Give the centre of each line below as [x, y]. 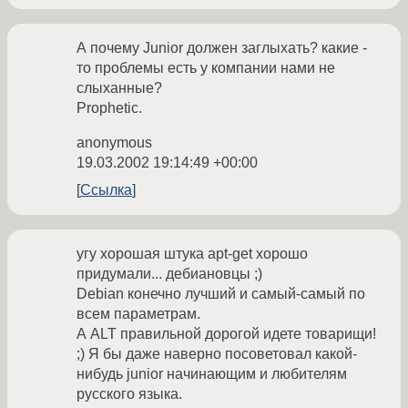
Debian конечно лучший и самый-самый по [221, 294]
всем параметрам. [138, 314]
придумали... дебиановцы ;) [169, 274]
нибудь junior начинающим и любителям [212, 374]
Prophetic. [109, 108]
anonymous [114, 143]
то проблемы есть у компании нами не [206, 68]
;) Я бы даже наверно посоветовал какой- [217, 354]
